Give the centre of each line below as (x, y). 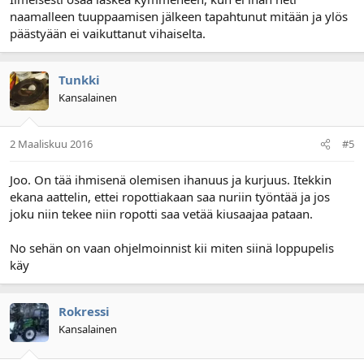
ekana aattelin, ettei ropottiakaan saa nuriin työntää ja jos (170, 197)
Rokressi (84, 311)
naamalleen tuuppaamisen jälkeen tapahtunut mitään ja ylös (179, 16)
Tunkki (79, 79)
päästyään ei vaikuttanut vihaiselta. (108, 33)
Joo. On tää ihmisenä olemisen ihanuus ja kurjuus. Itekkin (171, 180)
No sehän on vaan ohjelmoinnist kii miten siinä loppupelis (172, 248)
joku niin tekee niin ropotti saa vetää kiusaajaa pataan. (161, 214)
